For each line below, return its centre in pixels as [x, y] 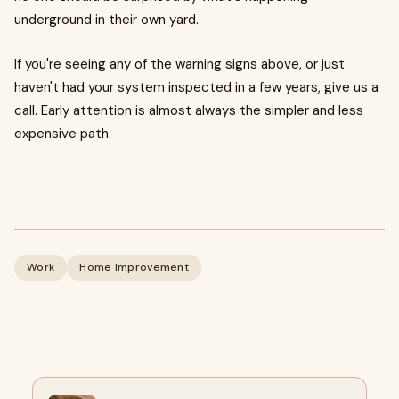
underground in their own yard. [106, 20]
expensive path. [63, 134]
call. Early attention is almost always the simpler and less [189, 110]
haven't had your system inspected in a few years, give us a [196, 87]
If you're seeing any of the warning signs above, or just [179, 64]
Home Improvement [134, 267]
